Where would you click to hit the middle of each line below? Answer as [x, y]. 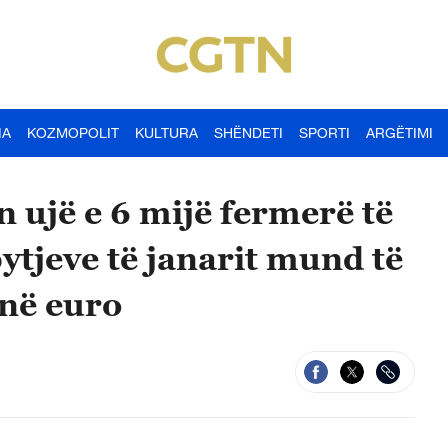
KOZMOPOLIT [73, 132]
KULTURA [166, 132]
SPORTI [324, 132]
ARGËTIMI [399, 132]
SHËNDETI [248, 132]
